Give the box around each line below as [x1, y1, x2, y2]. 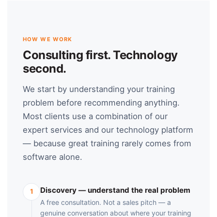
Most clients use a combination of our [23, 111, 168, 121]
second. [23, 61, 66, 76]
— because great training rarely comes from [23, 138, 191, 148]
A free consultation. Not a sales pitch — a [40, 198, 171, 207]
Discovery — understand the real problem [40, 186, 190, 195]
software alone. [23, 152, 82, 162]
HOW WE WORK [23, 36, 73, 43]
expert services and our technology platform [23, 124, 193, 135]
